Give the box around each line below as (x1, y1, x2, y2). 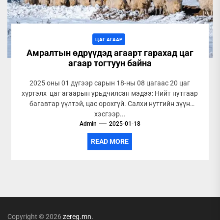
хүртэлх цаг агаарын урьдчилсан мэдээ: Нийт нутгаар (22, 89, 198, 97)
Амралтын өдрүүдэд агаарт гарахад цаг (26, 48, 193, 58)
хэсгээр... (94, 110, 126, 118)
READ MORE (91, 137, 129, 145)
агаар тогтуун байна (68, 58, 152, 68)
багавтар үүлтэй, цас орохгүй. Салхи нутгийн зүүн (29, 100, 191, 108)
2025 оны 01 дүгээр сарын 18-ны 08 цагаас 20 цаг (29, 79, 191, 87)
